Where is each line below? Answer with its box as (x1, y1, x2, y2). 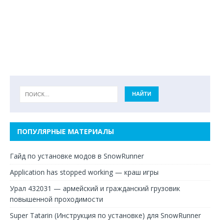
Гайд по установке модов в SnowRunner (10, 151, 144, 161)
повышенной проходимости (10, 194, 103, 204)
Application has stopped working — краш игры (10, 167, 159, 177)
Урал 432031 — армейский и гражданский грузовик (10, 184, 180, 193)
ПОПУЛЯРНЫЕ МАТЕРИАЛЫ (17, 127, 114, 136)
